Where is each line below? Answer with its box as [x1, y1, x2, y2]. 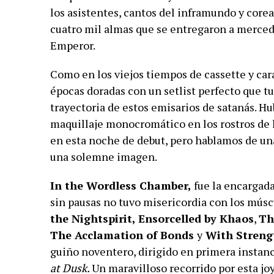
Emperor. [50, 38, 97, 53]
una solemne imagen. [50, 149, 159, 165]
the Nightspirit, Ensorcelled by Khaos [50, 211, 254, 226]
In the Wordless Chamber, [50, 178, 194, 193]
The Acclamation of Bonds [50, 228, 197, 243]
